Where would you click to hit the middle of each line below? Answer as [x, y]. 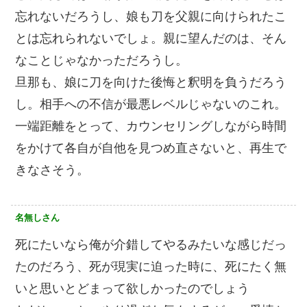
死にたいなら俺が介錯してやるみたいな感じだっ [151, 244]
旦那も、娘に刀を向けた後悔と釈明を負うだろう [151, 82]
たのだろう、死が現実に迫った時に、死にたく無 [151, 266]
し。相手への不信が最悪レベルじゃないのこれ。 [151, 104]
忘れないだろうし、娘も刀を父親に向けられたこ [151, 16]
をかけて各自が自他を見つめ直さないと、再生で [151, 148]
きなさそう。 [52, 170]
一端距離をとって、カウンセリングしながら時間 [151, 126]
